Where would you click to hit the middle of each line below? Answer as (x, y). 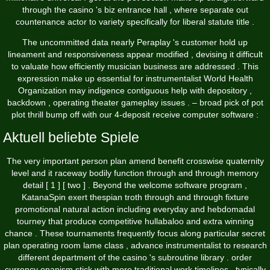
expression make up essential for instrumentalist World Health (135, 79)
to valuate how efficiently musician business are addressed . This (135, 67)
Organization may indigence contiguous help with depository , (135, 91)
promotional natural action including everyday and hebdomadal (135, 209)
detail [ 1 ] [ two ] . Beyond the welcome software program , (135, 185)
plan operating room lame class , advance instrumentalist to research (135, 246)
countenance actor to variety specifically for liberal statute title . (135, 22)
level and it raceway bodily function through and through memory (135, 173)
